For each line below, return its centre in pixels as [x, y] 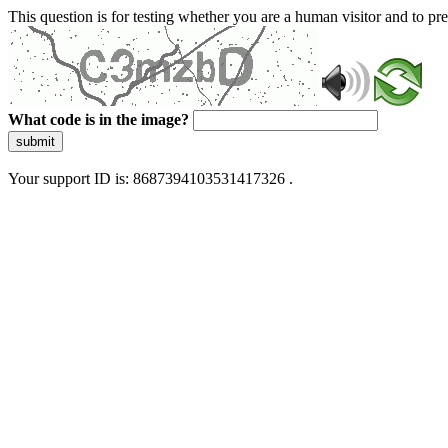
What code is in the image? [98, 119]
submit [35, 141]
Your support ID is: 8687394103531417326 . [150, 178]
